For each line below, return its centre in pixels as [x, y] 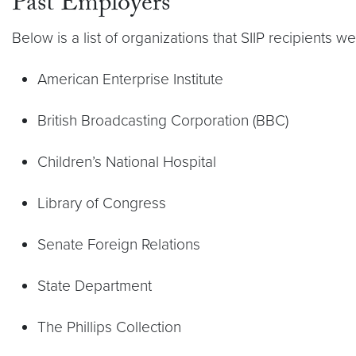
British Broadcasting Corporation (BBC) [163, 120]
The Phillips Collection [109, 327]
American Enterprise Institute [130, 79]
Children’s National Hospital [127, 161]
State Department [95, 285]
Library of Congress [102, 203]
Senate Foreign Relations [119, 244]
